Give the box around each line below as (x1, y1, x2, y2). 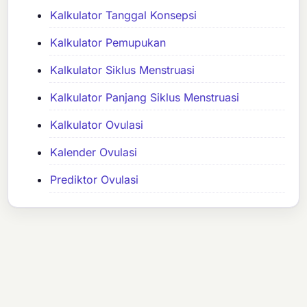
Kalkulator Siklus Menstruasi (50, 63, 195, 77)
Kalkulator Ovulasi (50, 118, 144, 132)
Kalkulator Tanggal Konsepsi (50, 8, 197, 23)
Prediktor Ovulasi (50, 173, 139, 187)
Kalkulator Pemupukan (50, 36, 167, 50)
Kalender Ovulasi (50, 145, 138, 160)
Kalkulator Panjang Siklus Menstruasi (50, 90, 240, 105)
